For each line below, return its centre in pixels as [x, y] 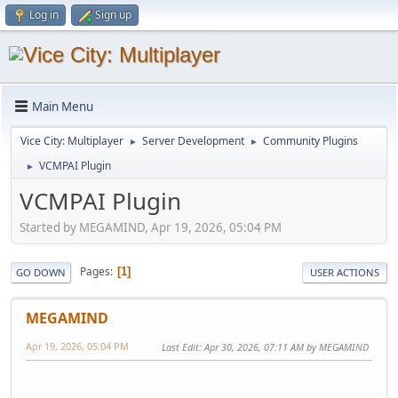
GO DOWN [41, 272]
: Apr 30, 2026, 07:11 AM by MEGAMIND [284, 346]
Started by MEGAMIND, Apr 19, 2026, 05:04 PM [151, 227]
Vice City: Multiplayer [72, 141]
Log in [44, 15]
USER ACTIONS [345, 272]
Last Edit [180, 346]
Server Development [193, 141]
